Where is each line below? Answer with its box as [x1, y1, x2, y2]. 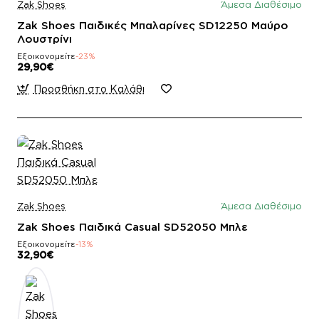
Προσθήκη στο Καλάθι [33, 83, 145, 94]
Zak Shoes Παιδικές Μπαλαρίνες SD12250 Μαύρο [17, 19, 288, 31]
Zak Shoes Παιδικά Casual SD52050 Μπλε [17, 220, 248, 233]
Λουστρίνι [17, 32, 72, 45]
